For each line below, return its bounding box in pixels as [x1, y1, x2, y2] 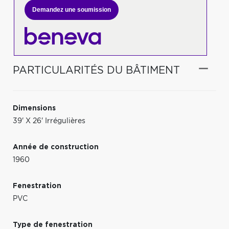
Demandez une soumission [32, 6, 111, 13]
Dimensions [13, 104, 56, 112]
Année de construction [13, 143, 99, 151]
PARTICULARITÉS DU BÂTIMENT [13, 65, 180, 76]
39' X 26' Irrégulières [13, 117, 85, 125]
